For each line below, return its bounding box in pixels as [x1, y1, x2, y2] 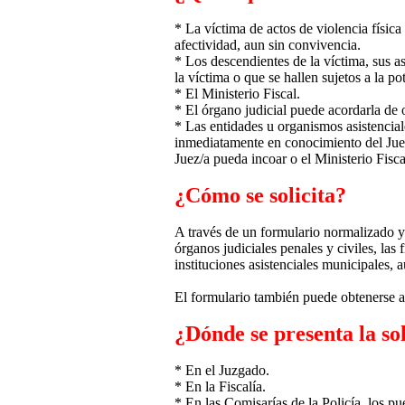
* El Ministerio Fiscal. [174, 86, 300, 102]
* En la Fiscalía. [174, 379, 266, 395]
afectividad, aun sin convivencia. [174, 37, 361, 53]
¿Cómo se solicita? [174, 184, 346, 208]
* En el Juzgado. [174, 363, 269, 379]
